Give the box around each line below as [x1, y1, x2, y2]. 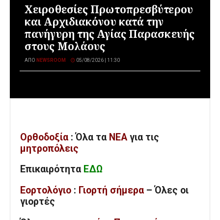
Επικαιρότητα [20, 164, 83, 175]
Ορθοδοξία [20, 131, 68, 143]
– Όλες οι [144, 185, 189, 196]
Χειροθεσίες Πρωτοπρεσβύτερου [25, 2, 193, 17]
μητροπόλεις [20, 142, 79, 154]
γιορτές [20, 196, 55, 207]
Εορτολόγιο [20, 185, 71, 196]
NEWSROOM [36, 57, 66, 63]
